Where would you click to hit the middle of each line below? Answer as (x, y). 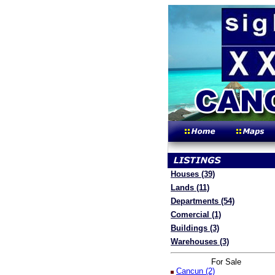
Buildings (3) (195, 228)
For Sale (226, 262)
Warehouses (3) (200, 242)
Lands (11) (190, 188)
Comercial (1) (196, 215)
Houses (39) (193, 174)
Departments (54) (203, 201)
